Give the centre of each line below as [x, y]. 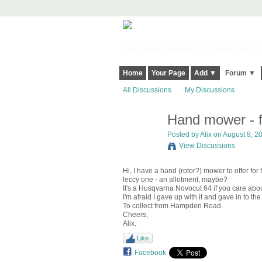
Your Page [168, 73]
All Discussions [147, 90]
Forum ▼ [240, 73]
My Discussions [209, 90]
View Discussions [207, 146]
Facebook [150, 253]
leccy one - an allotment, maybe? [175, 179]
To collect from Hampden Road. [173, 206]
